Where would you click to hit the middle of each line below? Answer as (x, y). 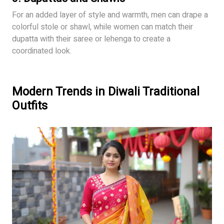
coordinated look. (42, 51)
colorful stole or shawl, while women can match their (102, 27)
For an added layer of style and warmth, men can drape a (110, 15)
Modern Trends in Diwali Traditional (106, 92)
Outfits (30, 106)
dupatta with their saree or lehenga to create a (91, 39)
